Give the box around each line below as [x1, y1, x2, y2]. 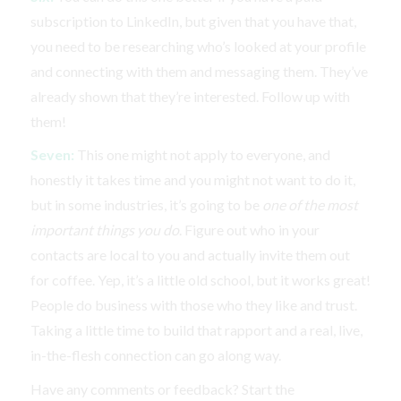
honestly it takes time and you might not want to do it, [30, 171, 355, 189]
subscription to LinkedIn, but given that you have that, [30, 12, 356, 30]
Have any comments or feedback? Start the [30, 380, 294, 397]
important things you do [30, 221, 179, 239]
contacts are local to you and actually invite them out [30, 246, 350, 264]
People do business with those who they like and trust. [30, 296, 357, 314]
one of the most [261, 196, 358, 214]
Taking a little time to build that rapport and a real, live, [30, 321, 363, 339]
